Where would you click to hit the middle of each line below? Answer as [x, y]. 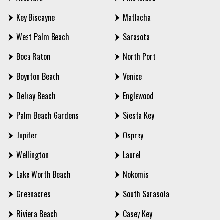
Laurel [132, 155]
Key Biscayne [35, 17]
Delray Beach [36, 96]
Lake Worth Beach [43, 175]
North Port [139, 57]
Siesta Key [138, 116]
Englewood [138, 96]
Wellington [32, 155]
